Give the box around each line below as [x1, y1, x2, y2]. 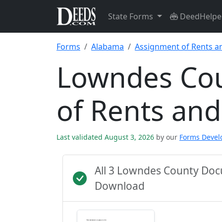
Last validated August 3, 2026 [56, 132, 156, 142]
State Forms [108, 11, 155, 22]
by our [156, 132, 177, 142]
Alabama [91, 41, 124, 52]
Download [95, 179, 145, 193]
